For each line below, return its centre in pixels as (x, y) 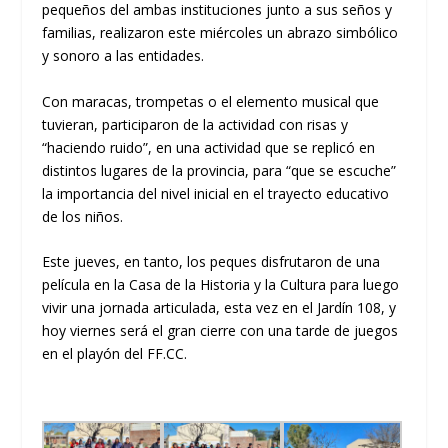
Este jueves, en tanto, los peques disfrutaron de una (211, 262)
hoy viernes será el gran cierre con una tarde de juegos (220, 331)
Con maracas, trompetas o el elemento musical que (211, 101)
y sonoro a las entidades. (123, 56)
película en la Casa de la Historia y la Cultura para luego (221, 285)
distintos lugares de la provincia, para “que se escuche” (219, 170)
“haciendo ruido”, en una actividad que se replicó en (209, 147)
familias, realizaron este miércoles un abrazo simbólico (220, 33)
